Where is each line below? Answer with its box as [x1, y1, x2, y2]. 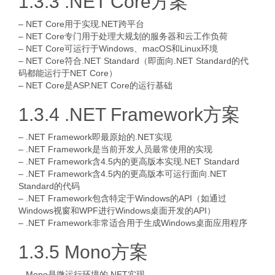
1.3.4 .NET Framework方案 [18, 104, 240, 125]
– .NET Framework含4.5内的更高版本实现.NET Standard [18, 157, 239, 166]
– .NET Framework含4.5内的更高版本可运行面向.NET [18, 169, 227, 179]
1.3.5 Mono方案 [18, 242, 148, 262]
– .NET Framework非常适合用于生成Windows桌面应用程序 [18, 218, 247, 228]
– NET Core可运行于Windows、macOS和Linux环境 [18, 44, 218, 53]
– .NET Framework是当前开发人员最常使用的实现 [18, 144, 212, 154]
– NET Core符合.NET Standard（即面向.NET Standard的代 [18, 56, 249, 66]
